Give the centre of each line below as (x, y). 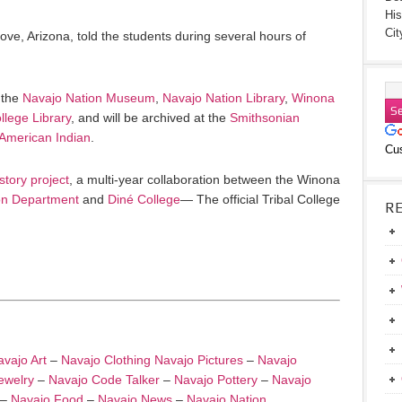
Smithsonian (265, 118)
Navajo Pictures (199, 360)
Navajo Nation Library (223, 98)
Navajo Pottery (216, 380)
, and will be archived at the (150, 118)
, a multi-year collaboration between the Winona (205, 179)
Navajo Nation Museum (89, 98)
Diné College (144, 199)
